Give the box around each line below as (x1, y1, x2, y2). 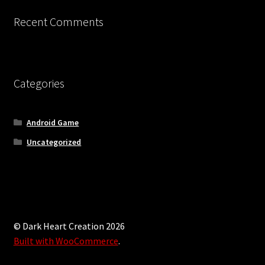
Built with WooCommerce (13, 234, 118, 247)
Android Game (27, 117, 79, 128)
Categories (13, 76, 64, 91)
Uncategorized (27, 136, 82, 147)
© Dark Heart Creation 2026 (13, 219, 125, 232)
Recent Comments (13, 14, 104, 29)
